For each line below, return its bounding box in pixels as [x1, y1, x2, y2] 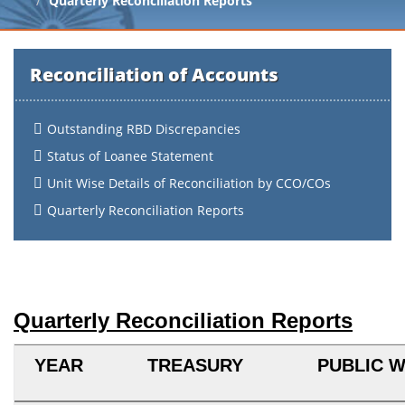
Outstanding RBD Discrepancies [47, 120, 240, 137]
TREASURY [146, 355, 249, 375]
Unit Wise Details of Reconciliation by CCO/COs [47, 174, 331, 192]
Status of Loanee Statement [47, 147, 213, 165]
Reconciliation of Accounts [30, 62, 278, 87]
